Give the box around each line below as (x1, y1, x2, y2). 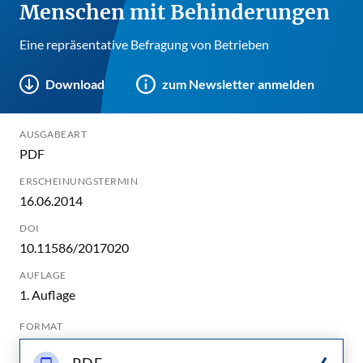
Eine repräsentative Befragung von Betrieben (19, 36, 269, 52)
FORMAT (19, 320, 62, 332)
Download (45, 76, 105, 92)
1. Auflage (19, 287, 75, 302)
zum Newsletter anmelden (162, 76, 314, 92)
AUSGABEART (19, 128, 87, 140)
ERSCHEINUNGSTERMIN (19, 175, 138, 187)
